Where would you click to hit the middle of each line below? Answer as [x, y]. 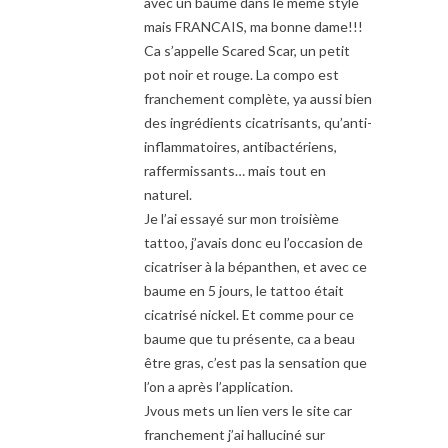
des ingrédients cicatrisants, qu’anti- [258, 122]
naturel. [168, 194]
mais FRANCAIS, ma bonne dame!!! [253, 26]
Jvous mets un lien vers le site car [248, 410]
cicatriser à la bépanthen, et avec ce [255, 266]
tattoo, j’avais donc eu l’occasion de [253, 242]
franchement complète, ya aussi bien [258, 98]
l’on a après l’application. [218, 386]
